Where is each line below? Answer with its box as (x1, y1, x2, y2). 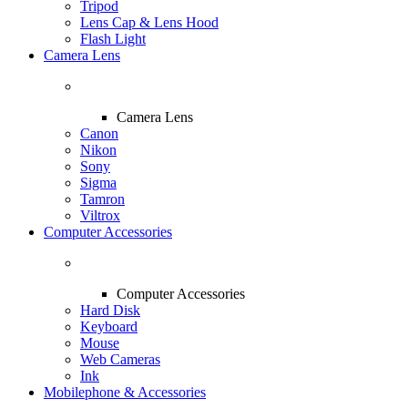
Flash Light (80, 31, 146, 46)
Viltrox (80, 208, 120, 223)
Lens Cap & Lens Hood (80, 15, 219, 30)
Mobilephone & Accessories (44, 384, 206, 400)
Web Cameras (80, 352, 160, 367)
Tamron (80, 191, 125, 207)
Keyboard (80, 319, 138, 334)
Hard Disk (80, 302, 140, 318)
